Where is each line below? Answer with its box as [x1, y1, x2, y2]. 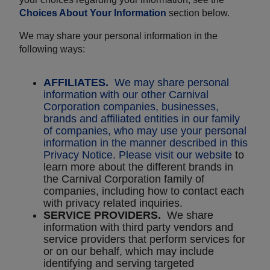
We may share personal [108, 77, 229, 89]
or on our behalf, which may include [43, 245, 214, 258]
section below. [166, 8, 230, 19]
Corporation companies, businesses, [43, 101, 219, 113]
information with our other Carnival [43, 89, 209, 101]
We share [167, 209, 213, 222]
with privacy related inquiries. [43, 197, 183, 210]
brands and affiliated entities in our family [43, 113, 240, 125]
